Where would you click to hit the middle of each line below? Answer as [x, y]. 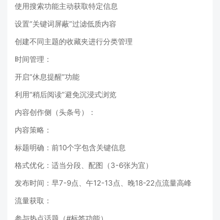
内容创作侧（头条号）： [55, 112]
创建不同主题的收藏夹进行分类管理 [74, 42]
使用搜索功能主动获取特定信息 [66, 6]
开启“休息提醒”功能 [47, 77]
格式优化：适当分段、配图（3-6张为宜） [84, 165]
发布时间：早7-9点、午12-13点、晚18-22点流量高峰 [103, 183]
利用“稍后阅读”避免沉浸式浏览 [66, 95]
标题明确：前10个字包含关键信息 [70, 148]
